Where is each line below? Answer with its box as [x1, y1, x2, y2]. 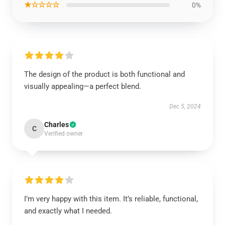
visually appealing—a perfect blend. [24, 82, 141, 91]
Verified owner [44, 130, 83, 137]
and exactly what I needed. [24, 206, 112, 215]
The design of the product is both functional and [24, 70, 185, 79]
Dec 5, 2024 [169, 103, 201, 110]
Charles [44, 121, 69, 129]
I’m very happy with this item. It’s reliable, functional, [24, 194, 198, 203]
